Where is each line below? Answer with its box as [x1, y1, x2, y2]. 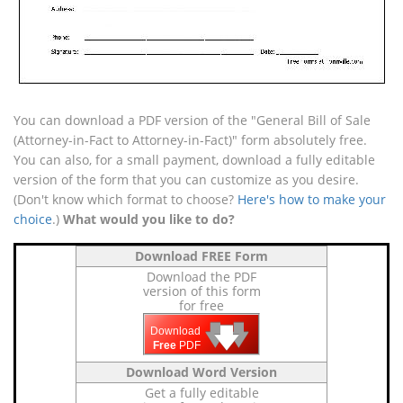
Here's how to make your [237, 191, 386, 208]
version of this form [142, 282, 261, 300]
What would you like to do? [63, 210, 235, 228]
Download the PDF [147, 268, 256, 285]
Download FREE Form [135, 247, 268, 264]
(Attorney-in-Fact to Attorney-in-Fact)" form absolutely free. [13, 131, 367, 148]
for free [179, 297, 224, 314]
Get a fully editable [144, 384, 259, 401]
